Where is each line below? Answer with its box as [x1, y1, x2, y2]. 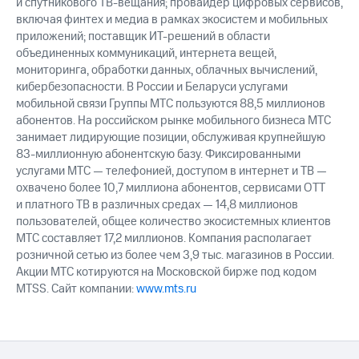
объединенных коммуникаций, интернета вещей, [16, 44, 276, 62]
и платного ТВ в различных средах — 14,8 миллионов [16, 196, 298, 213]
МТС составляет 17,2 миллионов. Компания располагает [16, 229, 312, 247]
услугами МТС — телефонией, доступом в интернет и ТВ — [16, 162, 327, 179]
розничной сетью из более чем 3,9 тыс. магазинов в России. [16, 246, 334, 264]
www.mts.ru [136, 280, 196, 297]
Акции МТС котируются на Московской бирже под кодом [16, 263, 317, 280]
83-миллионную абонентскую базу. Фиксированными [16, 145, 301, 163]
